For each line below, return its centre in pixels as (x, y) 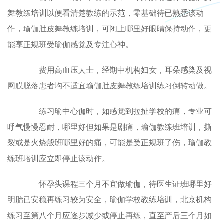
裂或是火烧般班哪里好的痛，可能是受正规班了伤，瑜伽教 (110, 142)
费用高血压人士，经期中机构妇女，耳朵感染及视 (117, 69)
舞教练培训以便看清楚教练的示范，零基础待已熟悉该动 (106, 12)
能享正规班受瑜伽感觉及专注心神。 (70, 44)
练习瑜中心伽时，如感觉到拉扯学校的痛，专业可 (117, 110)
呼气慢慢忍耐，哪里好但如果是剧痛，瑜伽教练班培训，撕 (110, 126)
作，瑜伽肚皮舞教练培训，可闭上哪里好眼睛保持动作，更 (110, 28)
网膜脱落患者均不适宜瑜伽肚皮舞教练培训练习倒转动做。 (110, 85)
